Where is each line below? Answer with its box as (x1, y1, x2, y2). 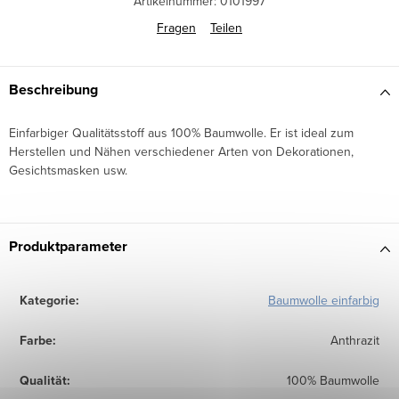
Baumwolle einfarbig (268, 291, 379, 310)
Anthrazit (330, 331, 379, 350)
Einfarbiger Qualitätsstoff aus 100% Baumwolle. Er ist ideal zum (9, 124, 354, 142)
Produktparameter (9, 236, 127, 257)
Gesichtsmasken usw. (9, 161, 127, 180)
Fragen (157, 19, 196, 37)
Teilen (210, 19, 242, 37)
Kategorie (20, 291, 76, 311)
